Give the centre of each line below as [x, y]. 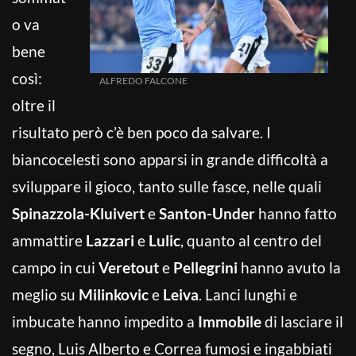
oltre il [34, 105]
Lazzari [112, 240]
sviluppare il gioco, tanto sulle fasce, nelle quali [167, 186]
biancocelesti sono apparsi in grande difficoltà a [170, 159]
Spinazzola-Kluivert [78, 213]
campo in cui [55, 267]
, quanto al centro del [251, 240]
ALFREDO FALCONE [143, 80]
